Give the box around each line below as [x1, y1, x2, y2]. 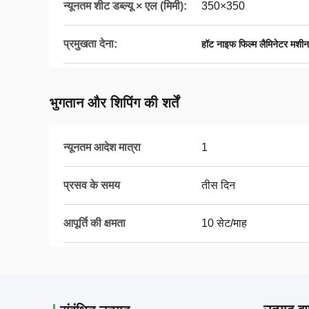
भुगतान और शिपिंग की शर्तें [50, 95, 179, 110]
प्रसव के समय [63, 179, 120, 191]
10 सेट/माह [201, 217, 247, 229]
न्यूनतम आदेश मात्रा [63, 141, 141, 153]
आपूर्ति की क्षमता [63, 217, 126, 229]
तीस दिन [201, 179, 235, 191]
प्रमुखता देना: [63, 38, 117, 50]
